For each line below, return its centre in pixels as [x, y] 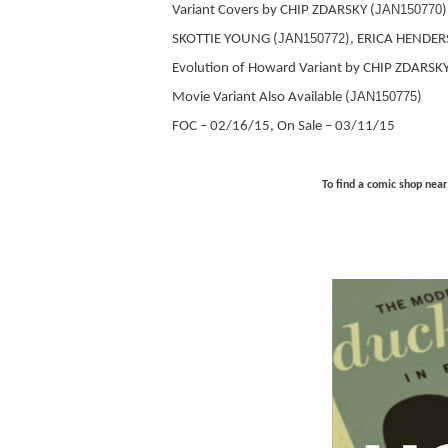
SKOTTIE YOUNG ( [225, 39]
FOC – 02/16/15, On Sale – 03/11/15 [283, 126]
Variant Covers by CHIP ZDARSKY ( [273, 10]
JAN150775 [383, 96]
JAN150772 [311, 38]
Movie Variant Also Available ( [261, 97]
